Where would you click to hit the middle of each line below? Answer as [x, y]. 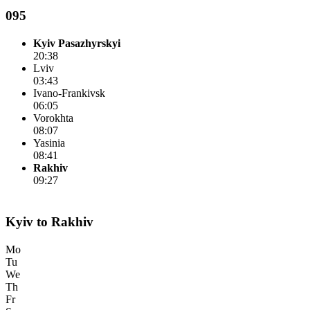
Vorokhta [53, 118]
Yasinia [49, 143]
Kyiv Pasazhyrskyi [77, 43]
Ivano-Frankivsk [69, 93]
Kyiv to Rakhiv [49, 222]
